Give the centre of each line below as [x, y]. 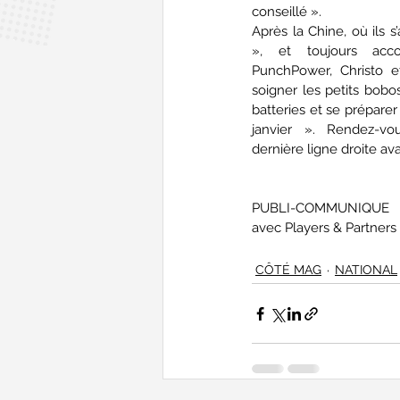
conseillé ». [287, 12]
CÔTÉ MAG [288, 270]
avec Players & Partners [324, 228]
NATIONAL [366, 270]
